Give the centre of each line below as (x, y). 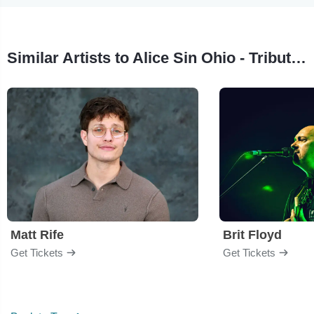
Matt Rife (37, 234)
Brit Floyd (252, 234)
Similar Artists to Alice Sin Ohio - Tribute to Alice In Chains (299, 57)
